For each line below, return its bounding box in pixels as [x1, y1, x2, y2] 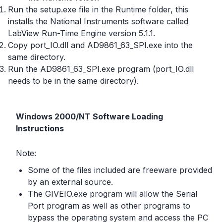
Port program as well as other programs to [28, 201, 190, 211]
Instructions [16, 123, 64, 133]
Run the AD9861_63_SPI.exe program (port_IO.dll [8, 64, 194, 74]
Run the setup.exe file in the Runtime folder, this [8, 4, 188, 14]
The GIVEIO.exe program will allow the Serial [28, 189, 197, 199]
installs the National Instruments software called [8, 16, 188, 26]
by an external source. [28, 177, 113, 187]
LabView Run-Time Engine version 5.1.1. [8, 28, 155, 38]
